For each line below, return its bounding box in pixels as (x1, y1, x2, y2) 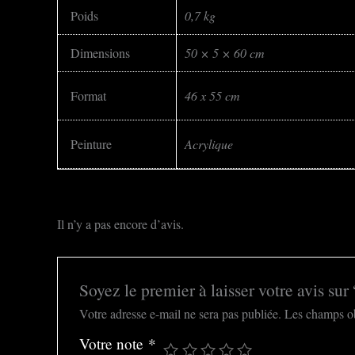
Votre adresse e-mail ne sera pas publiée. (78, 304, 281, 322)
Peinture (71, 136, 112, 152)
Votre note (78, 333, 148, 353)
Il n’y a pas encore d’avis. (57, 215, 184, 232)
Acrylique (185, 136, 233, 152)
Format (71, 87, 106, 104)
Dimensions (71, 44, 130, 61)
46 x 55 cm (185, 87, 240, 104)
